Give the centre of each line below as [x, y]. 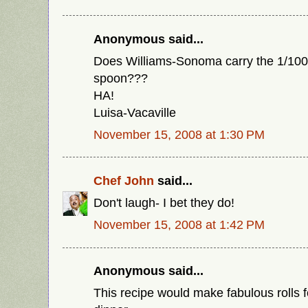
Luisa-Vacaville [135, 112]
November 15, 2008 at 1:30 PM [179, 134]
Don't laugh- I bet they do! [164, 203]
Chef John [124, 181]
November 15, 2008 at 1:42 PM [179, 224]
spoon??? [121, 78]
